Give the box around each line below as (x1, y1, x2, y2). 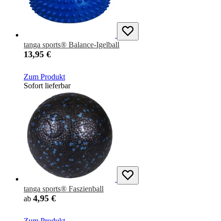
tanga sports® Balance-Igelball (24, 40, 119, 49)
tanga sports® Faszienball (24, 184, 104, 193)
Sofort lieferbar (24, 81, 71, 90)
